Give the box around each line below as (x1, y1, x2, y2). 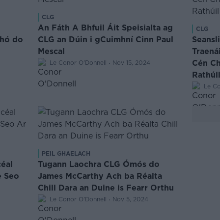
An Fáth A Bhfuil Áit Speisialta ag (38, 23, 173, 32)
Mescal (38, 47, 65, 55)
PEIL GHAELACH (42, 150, 91, 157)
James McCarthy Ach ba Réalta (38, 171, 163, 180)
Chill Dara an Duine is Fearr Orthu (38, 183, 174, 192)
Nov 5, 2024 (112, 196, 149, 202)
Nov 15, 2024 (112, 59, 151, 66)
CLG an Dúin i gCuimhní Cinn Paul (38, 35, 174, 44)
